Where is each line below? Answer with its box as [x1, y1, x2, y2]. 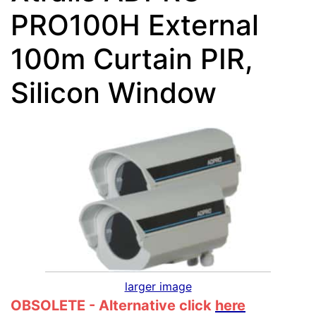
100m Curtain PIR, [11, 42, 253, 76]
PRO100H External [11, 8, 259, 42]
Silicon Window [11, 75, 217, 110]
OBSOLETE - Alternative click [11, 297, 215, 315]
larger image [124, 279, 192, 294]
